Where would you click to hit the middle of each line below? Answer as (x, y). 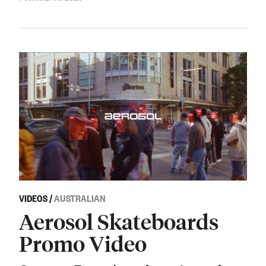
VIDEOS (33, 198)
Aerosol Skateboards (119, 221)
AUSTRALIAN (80, 198)
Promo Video (83, 243)
